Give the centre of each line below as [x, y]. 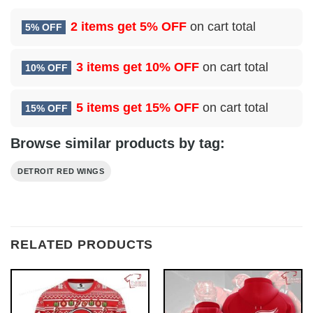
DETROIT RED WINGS [61, 171]
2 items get [105, 26]
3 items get [111, 67]
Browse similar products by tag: [118, 143]
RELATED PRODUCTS [82, 245]
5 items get [111, 107]
